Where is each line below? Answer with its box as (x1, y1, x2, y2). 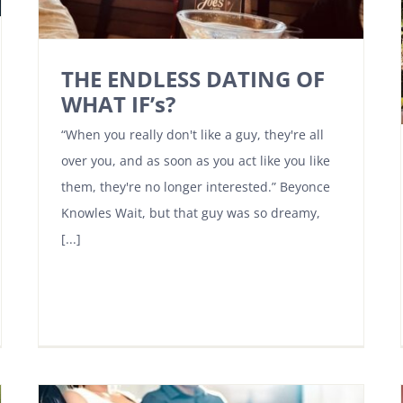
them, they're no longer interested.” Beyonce (61, 178, 330, 196)
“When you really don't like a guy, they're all (61, 126, 324, 144)
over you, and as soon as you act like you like (61, 152, 330, 170)
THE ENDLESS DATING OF (61, 64, 325, 94)
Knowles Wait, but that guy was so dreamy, (61, 204, 320, 222)
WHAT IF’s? (61, 89, 175, 120)
